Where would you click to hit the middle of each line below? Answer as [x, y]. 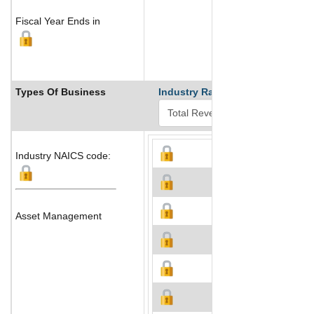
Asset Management [59, 216]
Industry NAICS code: [63, 155]
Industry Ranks [195, 91]
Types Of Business [61, 91]
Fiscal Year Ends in [58, 21]
